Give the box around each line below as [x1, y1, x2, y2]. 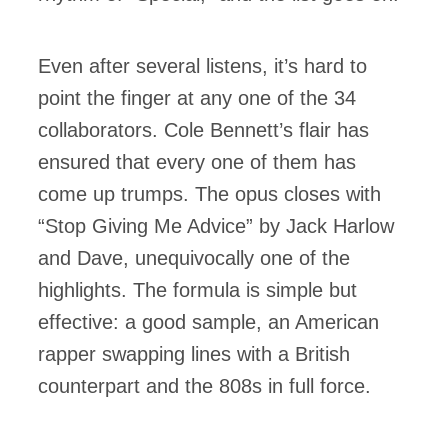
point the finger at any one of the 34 [38, 87, 356, 109]
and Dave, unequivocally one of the [38, 247, 350, 269]
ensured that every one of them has [38, 151, 356, 173]
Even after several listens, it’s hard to [38, 55, 367, 77]
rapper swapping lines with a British [38, 343, 350, 365]
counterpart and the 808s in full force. [38, 375, 371, 397]
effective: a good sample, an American [38, 311, 379, 333]
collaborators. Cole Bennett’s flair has [38, 119, 369, 141]
